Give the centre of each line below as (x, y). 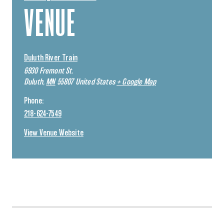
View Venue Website (54, 133)
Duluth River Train (51, 58)
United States (95, 82)
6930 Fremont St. (49, 71)
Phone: (34, 101)
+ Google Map (136, 82)
